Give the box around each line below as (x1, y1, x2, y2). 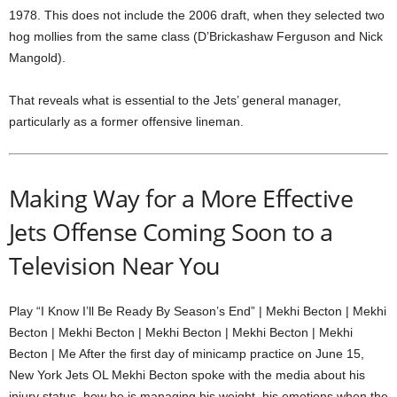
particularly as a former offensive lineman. (9, 113, 244, 128)
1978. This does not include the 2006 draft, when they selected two (9, 7, 385, 22)
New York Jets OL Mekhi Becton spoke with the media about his (9, 367, 365, 382)
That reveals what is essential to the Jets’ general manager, (9, 92, 341, 107)
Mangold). (9, 50, 66, 65)
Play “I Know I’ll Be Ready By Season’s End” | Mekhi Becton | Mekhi (9, 303, 386, 318)
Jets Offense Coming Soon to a (9, 214, 333, 248)
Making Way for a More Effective (9, 181, 354, 214)
